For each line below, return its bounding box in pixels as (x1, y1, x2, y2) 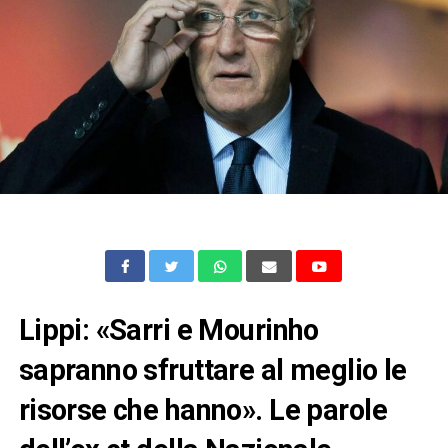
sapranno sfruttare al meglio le (18, 352, 407, 387)
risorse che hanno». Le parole (18, 392, 387, 427)
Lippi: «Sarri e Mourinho (18, 312, 319, 347)
